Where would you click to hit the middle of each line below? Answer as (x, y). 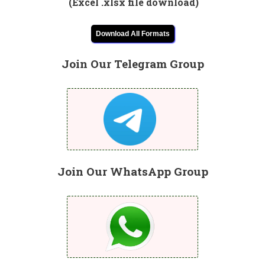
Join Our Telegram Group (132, 63)
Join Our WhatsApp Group (132, 171)
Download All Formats (132, 33)
